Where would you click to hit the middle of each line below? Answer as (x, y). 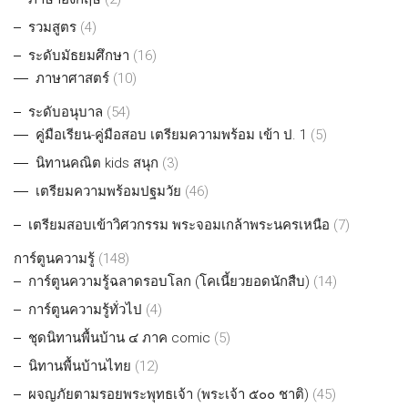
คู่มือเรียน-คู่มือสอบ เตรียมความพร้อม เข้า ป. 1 (171, 135)
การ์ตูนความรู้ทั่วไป (85, 310)
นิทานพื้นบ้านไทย (80, 367)
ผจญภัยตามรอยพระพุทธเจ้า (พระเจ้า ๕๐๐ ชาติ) (168, 395)
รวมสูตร (52, 28)
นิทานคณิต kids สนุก (97, 163)
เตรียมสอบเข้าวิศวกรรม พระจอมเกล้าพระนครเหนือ (179, 225)
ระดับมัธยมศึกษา (79, 56)
